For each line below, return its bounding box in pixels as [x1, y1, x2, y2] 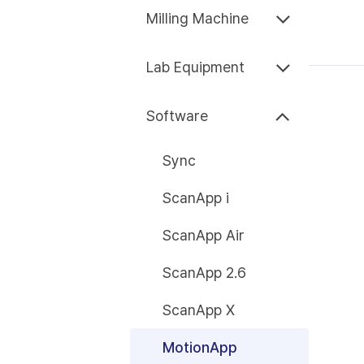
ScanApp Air [162, 226, 245, 244]
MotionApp [162, 338, 237, 356]
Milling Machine [146, 10, 249, 27]
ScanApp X [162, 301, 235, 318]
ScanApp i [162, 188, 229, 206]
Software [146, 107, 208, 124]
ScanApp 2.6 [162, 263, 246, 281]
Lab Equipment [146, 58, 245, 76]
